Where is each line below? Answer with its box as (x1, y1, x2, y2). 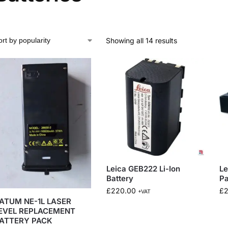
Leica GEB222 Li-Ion (106, 163, 181, 174)
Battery (106, 173, 134, 183)
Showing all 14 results (105, 36, 177, 45)
